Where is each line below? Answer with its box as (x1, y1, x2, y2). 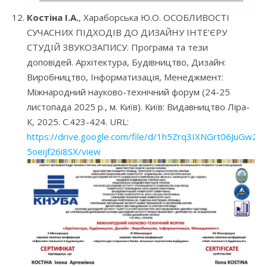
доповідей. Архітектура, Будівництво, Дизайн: (27, 55, 226, 68)
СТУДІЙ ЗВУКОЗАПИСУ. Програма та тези (27, 41, 208, 53)
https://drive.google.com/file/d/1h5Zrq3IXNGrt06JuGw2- (27, 130, 261, 142)
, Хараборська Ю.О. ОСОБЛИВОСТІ (79, 11, 229, 23)
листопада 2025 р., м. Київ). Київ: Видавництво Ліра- (27, 100, 250, 113)
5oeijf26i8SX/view (27, 145, 101, 157)
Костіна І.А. (27, 11, 79, 23)
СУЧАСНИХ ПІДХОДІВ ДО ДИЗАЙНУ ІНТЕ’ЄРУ (27, 26, 227, 38)
